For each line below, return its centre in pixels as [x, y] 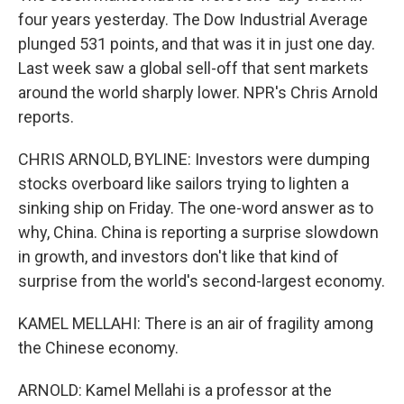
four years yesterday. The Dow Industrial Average [193, 19]
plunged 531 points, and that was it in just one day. [197, 44]
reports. [46, 117]
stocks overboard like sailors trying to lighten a [184, 184]
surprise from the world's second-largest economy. [202, 281]
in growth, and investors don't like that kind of [179, 257]
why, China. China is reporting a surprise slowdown [198, 232]
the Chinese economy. [98, 348]
